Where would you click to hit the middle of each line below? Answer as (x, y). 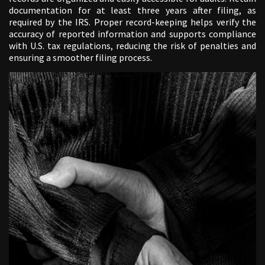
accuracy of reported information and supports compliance (132, 34)
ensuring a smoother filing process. (80, 58)
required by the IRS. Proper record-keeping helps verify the (132, 22)
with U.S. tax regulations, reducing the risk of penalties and (132, 46)
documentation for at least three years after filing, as (132, 10)
